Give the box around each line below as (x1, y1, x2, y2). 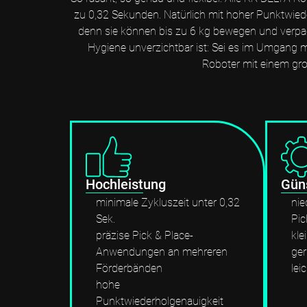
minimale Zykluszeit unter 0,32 (96, 195, 240, 209)
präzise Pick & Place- (96, 228, 193, 242)
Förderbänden (96, 261, 162, 275)
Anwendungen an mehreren (96, 245, 228, 258)
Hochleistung (86, 175, 169, 193)
